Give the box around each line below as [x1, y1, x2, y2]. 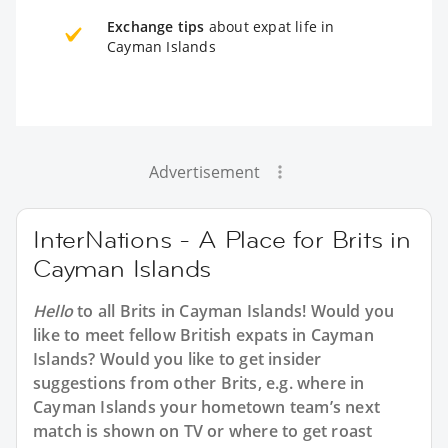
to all [73, 299, 120, 322]
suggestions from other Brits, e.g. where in [33, 371, 365, 394]
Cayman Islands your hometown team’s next [33, 395, 381, 418]
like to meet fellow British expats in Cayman [33, 323, 374, 346]
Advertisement [148, 160, 260, 183]
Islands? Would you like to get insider [33, 347, 322, 370]
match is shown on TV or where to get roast [33, 419, 373, 442]
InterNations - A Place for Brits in [33, 223, 411, 255]
